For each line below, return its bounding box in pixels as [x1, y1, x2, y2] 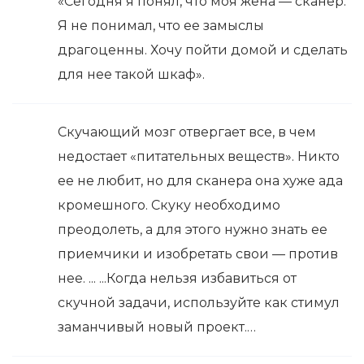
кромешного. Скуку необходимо [58, 197, 280, 214]
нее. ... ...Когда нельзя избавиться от [58, 271, 297, 287]
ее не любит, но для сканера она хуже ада [58, 173, 343, 189]
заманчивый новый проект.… [58, 319, 256, 336]
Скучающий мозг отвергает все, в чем [58, 124, 316, 141]
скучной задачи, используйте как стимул [58, 295, 340, 311]
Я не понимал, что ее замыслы [58, 18, 264, 34]
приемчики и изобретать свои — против [58, 246, 338, 262]
